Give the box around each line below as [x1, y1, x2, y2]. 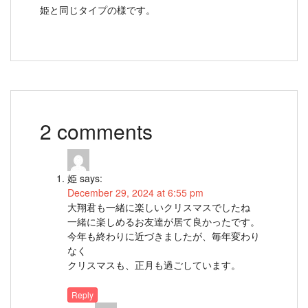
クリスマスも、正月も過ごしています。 [67, 258, 241, 272]
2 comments [40, 116, 153, 146]
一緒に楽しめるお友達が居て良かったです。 [67, 214, 260, 228]
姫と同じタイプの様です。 [40, 3, 155, 16]
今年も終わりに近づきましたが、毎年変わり [67, 229, 260, 243]
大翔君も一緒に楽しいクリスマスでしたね [67, 200, 250, 214]
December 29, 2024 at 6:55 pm [67, 186, 203, 199]
